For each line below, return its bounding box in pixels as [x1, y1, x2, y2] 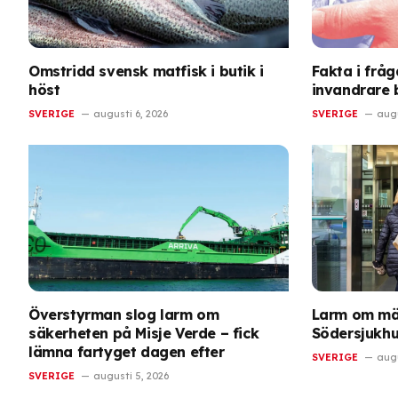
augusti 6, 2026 [93, 107, 168, 121]
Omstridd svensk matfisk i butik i [28, 62, 264, 81]
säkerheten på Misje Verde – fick [28, 323, 259, 342]
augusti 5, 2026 [93, 369, 169, 382]
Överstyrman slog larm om [28, 305, 219, 323]
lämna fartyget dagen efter [28, 342, 225, 361]
